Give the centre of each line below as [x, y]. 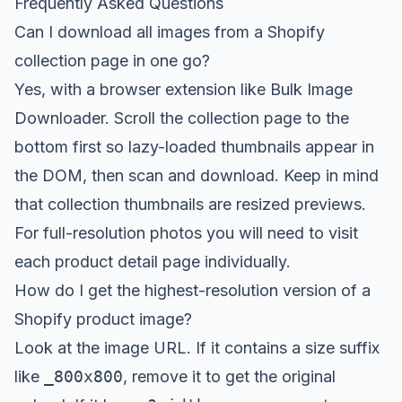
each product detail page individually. [153, 262]
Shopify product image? [103, 319]
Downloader [60, 118]
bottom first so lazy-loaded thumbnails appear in [194, 147]
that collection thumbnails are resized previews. [190, 204]
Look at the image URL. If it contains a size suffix [197, 348]
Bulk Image [311, 89]
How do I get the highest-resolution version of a [192, 290]
